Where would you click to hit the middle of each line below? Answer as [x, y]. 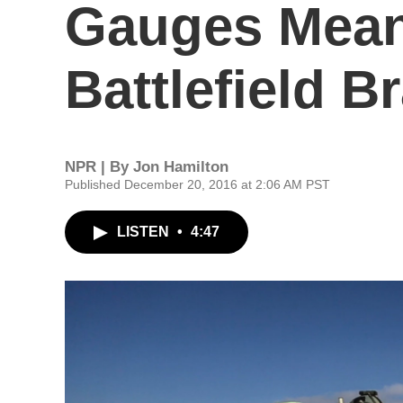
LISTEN [145, 232]
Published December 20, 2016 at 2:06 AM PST [197, 184]
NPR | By [99, 167]
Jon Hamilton [181, 167]
